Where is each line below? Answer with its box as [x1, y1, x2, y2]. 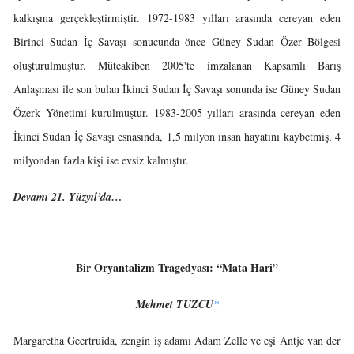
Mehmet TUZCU [135, 296, 213, 312]
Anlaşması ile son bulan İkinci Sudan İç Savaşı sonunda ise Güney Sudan [13, 81, 341, 96]
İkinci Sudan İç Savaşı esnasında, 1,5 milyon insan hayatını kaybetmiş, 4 [13, 129, 341, 144]
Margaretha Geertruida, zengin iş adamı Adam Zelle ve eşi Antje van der [13, 333, 341, 348]
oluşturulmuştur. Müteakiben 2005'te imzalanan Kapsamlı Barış [13, 58, 341, 73]
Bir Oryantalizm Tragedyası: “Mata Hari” [76, 259, 278, 276]
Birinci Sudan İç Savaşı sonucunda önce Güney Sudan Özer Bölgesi [13, 34, 341, 49]
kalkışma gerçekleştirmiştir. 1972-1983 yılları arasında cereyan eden [13, 10, 341, 25]
